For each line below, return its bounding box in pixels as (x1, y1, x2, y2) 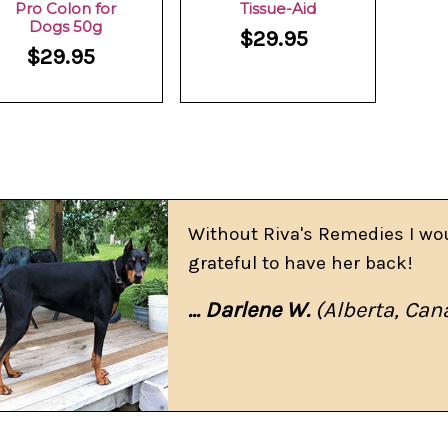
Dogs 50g (29, 16, 103, 36)
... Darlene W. (188, 297, 311, 324)
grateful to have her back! (188, 252, 414, 275)
